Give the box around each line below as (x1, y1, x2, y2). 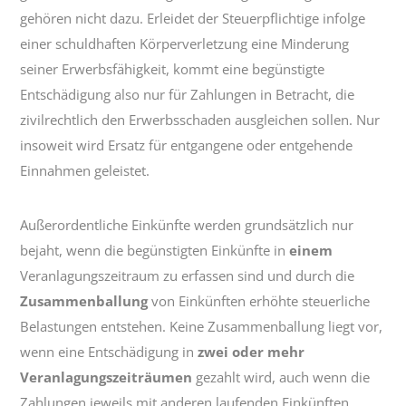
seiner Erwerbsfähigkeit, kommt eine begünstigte (20, 59, 325, 78)
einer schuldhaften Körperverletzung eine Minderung (20, 34, 350, 53)
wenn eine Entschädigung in (20, 342, 198, 361)
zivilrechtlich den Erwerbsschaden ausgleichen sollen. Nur (20, 110, 381, 129)
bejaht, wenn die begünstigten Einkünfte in (20, 240, 290, 259)
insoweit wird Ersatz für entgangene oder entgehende (20, 135, 353, 154)
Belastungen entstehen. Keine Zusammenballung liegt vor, (20, 316, 383, 335)
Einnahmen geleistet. (20, 160, 150, 179)
